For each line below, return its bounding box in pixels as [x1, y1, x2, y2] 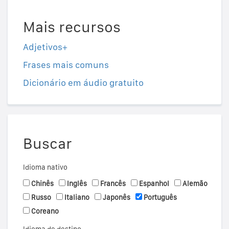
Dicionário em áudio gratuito [23, 77, 144, 88]
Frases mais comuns [23, 59, 109, 71]
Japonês [103, 193, 130, 202]
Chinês [31, 179, 54, 188]
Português [144, 193, 177, 202]
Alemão [182, 179, 208, 188]
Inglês [67, 179, 87, 188]
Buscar [23, 134, 72, 153]
